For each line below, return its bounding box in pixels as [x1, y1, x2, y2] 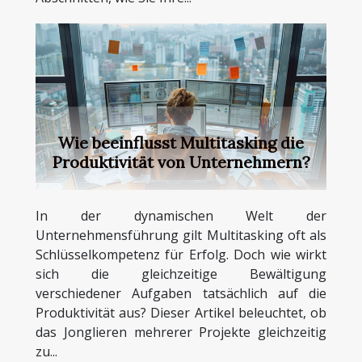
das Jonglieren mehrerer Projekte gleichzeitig [36, 322, 326, 341]
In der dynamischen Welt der [36, 206, 326, 225]
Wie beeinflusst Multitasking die [58, 132, 304, 153]
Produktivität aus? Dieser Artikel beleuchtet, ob [36, 303, 326, 322]
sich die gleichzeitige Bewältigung [36, 264, 326, 283]
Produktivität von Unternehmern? [52, 151, 310, 172]
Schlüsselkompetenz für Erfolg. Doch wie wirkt [36, 245, 326, 263]
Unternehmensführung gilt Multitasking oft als [36, 225, 326, 244]
